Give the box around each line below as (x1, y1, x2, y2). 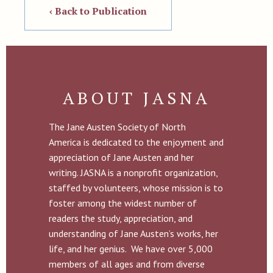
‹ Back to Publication (49, 4, 147, 18)
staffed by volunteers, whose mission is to (49, 182, 223, 194)
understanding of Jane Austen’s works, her (49, 227, 218, 240)
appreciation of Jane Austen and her (49, 151, 194, 164)
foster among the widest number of (49, 197, 197, 210)
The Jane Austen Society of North (49, 121, 186, 133)
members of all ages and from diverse (49, 258, 205, 271)
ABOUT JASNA (62, 87, 211, 110)
